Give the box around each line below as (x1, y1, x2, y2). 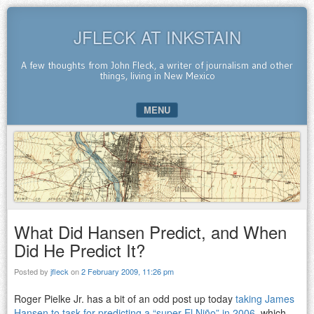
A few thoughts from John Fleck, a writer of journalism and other (21, 59, 293, 71)
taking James (235, 291, 294, 306)
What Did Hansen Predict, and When (14, 219, 287, 244)
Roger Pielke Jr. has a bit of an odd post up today (14, 291, 235, 306)
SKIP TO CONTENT (15, 127, 98, 140)
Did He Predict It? (14, 237, 145, 262)
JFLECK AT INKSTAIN (73, 25, 241, 49)
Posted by (14, 265, 50, 277)
